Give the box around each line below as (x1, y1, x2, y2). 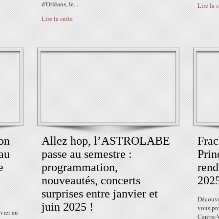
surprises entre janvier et (42, 187, 158, 200)
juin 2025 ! (42, 200, 93, 213)
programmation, (42, 161, 118, 174)
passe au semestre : (42, 148, 132, 160)
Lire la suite (42, 14, 73, 23)
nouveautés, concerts (42, 174, 140, 187)
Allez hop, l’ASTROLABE (42, 134, 170, 147)
